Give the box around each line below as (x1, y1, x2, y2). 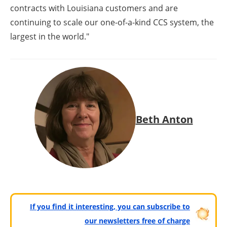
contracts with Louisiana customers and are (10, 3, 178, 14)
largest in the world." (10, 31, 89, 43)
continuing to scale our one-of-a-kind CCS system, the (10, 17, 214, 28)
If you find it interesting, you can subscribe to (30, 202, 190, 212)
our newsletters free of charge (85, 216, 190, 226)
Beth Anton (135, 112, 193, 126)
